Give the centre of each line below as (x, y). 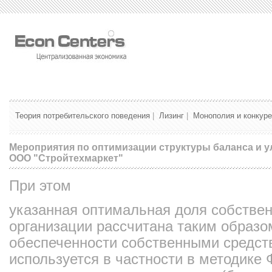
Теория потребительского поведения (83, 116)
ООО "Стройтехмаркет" (66, 158)
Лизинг (172, 116)
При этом (40, 185)
